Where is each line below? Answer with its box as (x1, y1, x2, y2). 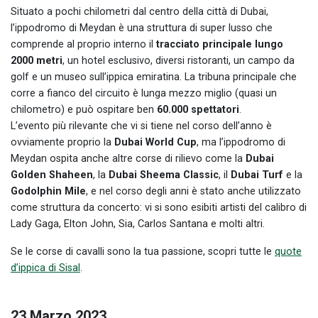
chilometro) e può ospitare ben (11, 103, 157, 116)
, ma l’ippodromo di (197, 136, 285, 148)
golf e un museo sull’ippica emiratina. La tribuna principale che (11, 70, 297, 83)
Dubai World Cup (114, 136, 197, 148)
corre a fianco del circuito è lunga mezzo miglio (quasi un (11, 87, 277, 99)
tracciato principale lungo (156, 38, 283, 50)
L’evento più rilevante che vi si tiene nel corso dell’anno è (11, 119, 272, 132)
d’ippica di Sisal (11, 261, 80, 274)
